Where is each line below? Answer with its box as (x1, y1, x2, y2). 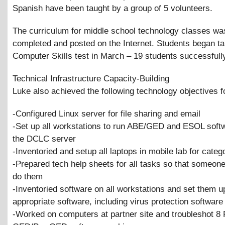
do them (13, 171, 43, 181)
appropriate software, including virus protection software (13, 196, 223, 206)
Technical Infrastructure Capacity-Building (13, 74, 169, 83)
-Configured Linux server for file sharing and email (13, 108, 200, 119)
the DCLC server (13, 134, 76, 144)
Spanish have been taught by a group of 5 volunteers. (13, 4, 212, 14)
